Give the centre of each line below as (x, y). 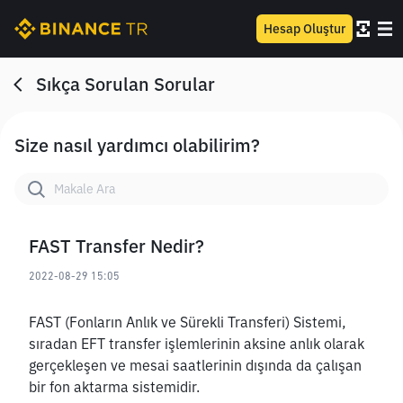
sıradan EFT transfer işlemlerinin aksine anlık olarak (197, 344)
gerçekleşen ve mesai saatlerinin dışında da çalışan (195, 365)
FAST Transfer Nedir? (116, 246)
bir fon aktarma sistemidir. (116, 387)
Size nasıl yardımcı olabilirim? (137, 145)
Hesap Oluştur (304, 29)
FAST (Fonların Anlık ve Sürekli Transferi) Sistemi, (188, 322)
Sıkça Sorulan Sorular (125, 84)
